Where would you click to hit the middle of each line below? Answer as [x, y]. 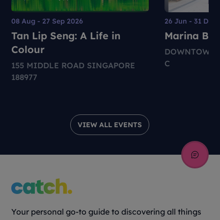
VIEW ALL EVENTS [110, 125]
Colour [28, 49]
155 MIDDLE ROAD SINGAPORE [73, 65]
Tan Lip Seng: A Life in [66, 36]
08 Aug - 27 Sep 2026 [47, 21]
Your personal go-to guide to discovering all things [107, 212]
